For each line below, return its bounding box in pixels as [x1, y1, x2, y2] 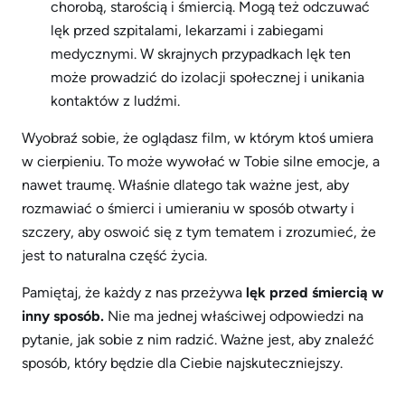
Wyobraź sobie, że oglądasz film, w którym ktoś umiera [22, 129, 373, 146]
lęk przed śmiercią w [246, 284, 383, 301]
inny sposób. [22, 307, 104, 325]
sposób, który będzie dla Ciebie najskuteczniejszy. [22, 354, 343, 372]
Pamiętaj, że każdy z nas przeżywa [22, 284, 246, 301]
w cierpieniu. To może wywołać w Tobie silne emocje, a [22, 153, 380, 170]
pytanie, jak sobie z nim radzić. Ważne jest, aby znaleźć [22, 331, 374, 348]
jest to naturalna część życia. [22, 247, 207, 264]
